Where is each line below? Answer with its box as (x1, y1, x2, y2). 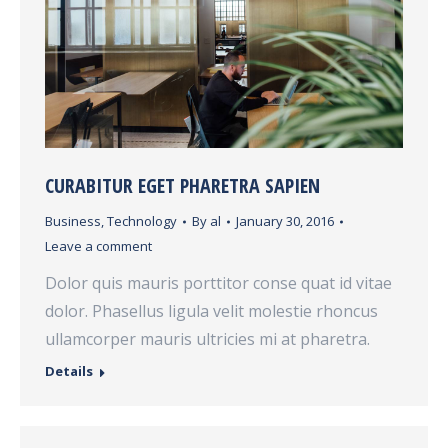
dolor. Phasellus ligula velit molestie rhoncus (45, 300, 378, 323)
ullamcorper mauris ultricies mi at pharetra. (45, 328, 370, 351)
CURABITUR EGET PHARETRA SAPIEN (45, 172, 320, 200)
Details (45, 362, 93, 381)
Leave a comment (45, 237, 152, 256)
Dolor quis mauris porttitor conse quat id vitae (45, 272, 392, 295)
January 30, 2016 (236, 212, 334, 231)
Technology (107, 212, 177, 231)
